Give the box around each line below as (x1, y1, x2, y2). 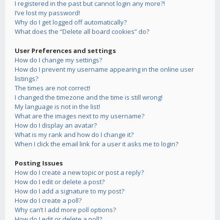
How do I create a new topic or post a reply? (15, 168, 144, 177)
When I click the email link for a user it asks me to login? (15, 139, 178, 148)
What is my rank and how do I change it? (15, 130, 134, 139)
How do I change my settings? (15, 55, 102, 64)
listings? (15, 74, 38, 83)
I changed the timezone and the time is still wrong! (15, 93, 163, 102)
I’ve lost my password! (15, 8, 80, 17)
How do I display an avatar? (15, 121, 97, 130)
